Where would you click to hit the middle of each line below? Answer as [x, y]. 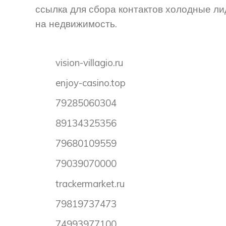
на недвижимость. [76, 24]
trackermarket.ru [90, 183]
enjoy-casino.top [91, 82]
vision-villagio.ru [89, 62]
